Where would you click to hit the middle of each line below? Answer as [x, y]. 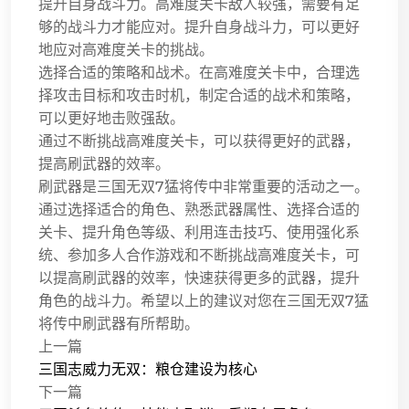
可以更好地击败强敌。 [111, 118]
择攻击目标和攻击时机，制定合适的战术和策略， [199, 95]
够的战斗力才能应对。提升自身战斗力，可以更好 [199, 26]
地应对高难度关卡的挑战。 [126, 49]
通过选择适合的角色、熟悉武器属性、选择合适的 [199, 209]
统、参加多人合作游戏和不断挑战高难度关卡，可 [199, 255]
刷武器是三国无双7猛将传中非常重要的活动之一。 [204, 186]
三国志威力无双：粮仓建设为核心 [148, 369]
